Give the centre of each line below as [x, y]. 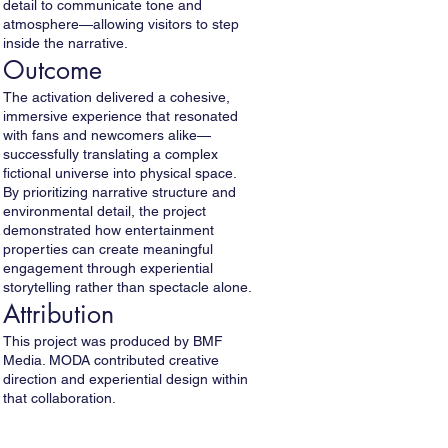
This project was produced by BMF [113, 341]
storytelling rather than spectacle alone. [127, 287]
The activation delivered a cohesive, [116, 97]
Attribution [58, 314]
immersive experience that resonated [120, 116]
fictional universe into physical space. [120, 173]
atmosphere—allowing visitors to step [121, 24]
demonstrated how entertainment [108, 230]
